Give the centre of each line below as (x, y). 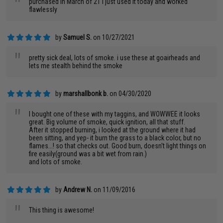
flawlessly (43, 9)
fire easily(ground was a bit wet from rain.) (88, 154)
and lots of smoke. (56, 162)
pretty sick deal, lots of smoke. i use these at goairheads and (115, 58)
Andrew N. (78, 190)
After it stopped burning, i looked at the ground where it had (112, 130)
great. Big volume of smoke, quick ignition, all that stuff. (107, 122)
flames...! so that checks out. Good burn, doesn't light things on (118, 146)
